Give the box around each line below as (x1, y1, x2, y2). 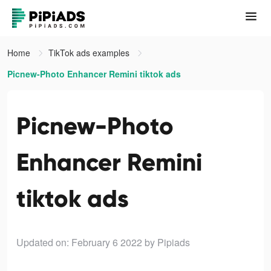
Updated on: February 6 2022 (16, 235, 142, 249)
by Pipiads (145, 235, 190, 249)
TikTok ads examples (48, 47, 132, 59)
